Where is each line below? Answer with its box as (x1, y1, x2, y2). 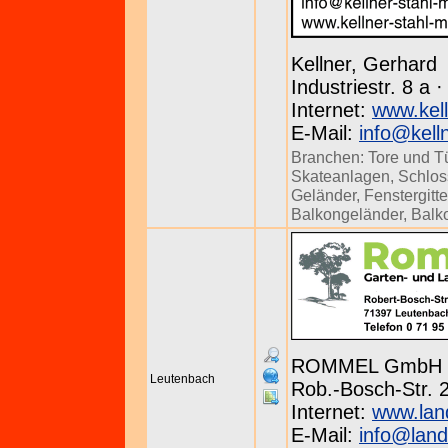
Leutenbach (150, 372, 215, 386)
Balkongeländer (291, 205, 403, 223)
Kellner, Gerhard (291, 53, 437, 75)
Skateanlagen (291, 167, 390, 185)
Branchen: (291, 148, 368, 166)
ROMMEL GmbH (291, 355, 442, 377)
